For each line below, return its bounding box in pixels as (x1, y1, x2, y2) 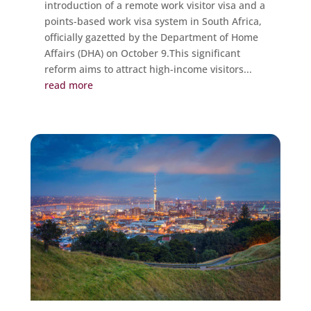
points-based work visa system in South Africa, (44, 14, 262, 28)
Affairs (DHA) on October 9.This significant (44, 46, 240, 60)
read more (44, 78, 93, 92)
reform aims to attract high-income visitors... (44, 62, 252, 76)
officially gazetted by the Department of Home (44, 30, 258, 44)
